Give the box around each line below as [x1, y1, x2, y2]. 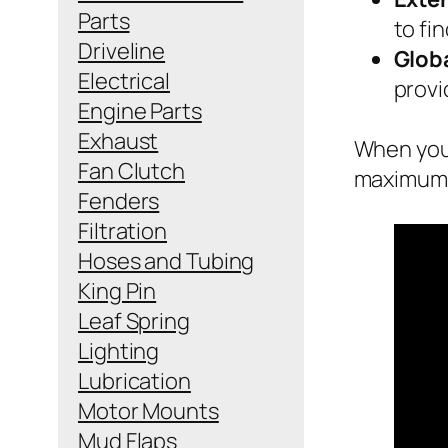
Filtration [78, 215, 167, 246]
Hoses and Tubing [78, 245, 255, 276]
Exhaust [78, 125, 159, 156]
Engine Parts [78, 95, 202, 126]
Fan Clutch [78, 155, 185, 186]
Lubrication [78, 365, 191, 396]
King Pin [78, 275, 157, 306]
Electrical [78, 65, 170, 96]
